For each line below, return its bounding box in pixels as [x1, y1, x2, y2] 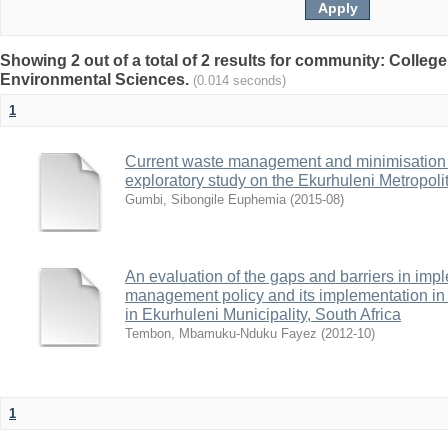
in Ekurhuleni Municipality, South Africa [125, 306, 401, 323]
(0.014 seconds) [193, 73, 286, 88]
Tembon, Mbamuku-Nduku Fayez [125, 326, 317, 341]
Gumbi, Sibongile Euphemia [125, 192, 286, 207]
